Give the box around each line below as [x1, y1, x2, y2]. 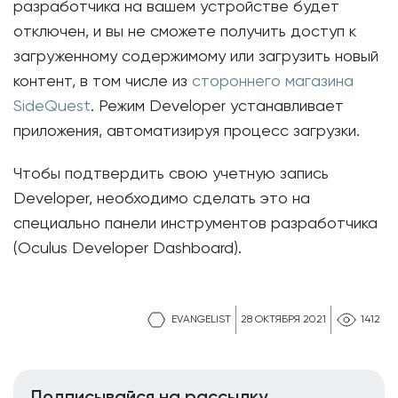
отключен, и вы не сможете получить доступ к [13, 24, 356, 40]
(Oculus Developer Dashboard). [13, 241, 242, 257]
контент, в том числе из [13, 74, 192, 90]
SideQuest [13, 99, 91, 115]
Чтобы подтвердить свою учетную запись [13, 166, 329, 182]
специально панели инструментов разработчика [13, 216, 378, 232]
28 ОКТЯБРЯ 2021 [241, 314, 326, 325]
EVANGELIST [171, 314, 231, 325]
